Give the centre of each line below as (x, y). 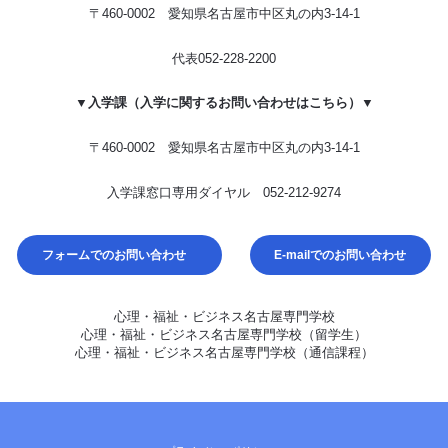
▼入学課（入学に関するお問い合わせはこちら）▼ (224, 103)
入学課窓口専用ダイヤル (185, 193)
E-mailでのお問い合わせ (340, 255)
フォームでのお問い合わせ (113, 255)
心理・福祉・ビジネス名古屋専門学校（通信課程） (224, 353)
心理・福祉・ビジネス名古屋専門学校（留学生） (224, 335)
